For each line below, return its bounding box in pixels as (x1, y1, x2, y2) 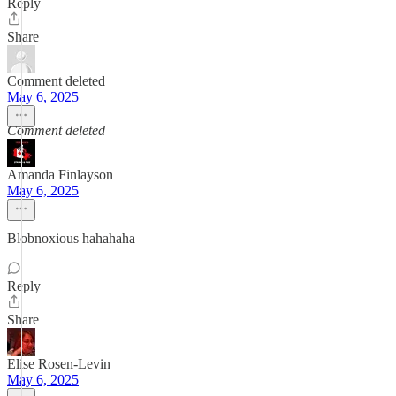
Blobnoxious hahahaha (7, 231, 135, 246)
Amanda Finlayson (7, 167, 113, 182)
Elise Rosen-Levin (7, 356, 110, 371)
